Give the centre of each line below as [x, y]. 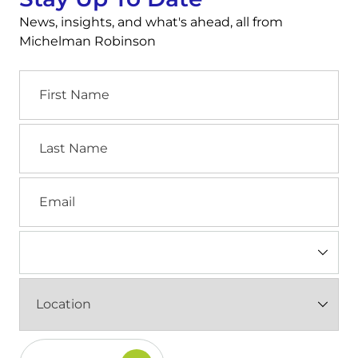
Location [44, 286]
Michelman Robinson [88, 41]
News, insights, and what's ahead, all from [151, 22]
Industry [43, 239]
